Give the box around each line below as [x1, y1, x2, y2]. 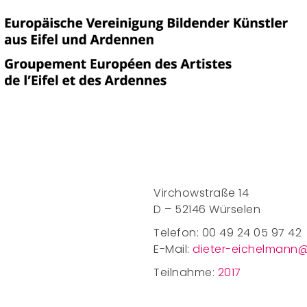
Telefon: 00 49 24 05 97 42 [153, 225, 302, 241]
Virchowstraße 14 [153, 185, 249, 201]
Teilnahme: [153, 265, 218, 280]
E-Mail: [153, 241, 193, 257]
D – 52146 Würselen [153, 201, 260, 217]
